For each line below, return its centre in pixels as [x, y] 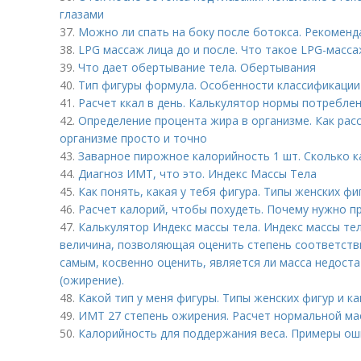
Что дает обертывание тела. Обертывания [197, 67]
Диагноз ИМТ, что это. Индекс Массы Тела [197, 174]
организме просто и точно [133, 138]
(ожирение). [92, 280]
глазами [82, 14]
